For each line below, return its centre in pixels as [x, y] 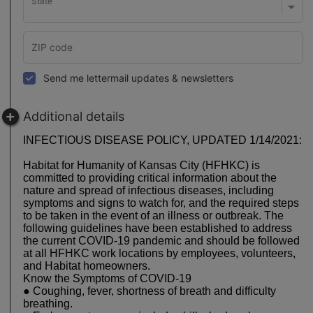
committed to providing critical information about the [150, 178]
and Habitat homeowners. [89, 266]
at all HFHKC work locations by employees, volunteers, [161, 254]
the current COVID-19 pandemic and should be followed [161, 241]
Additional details [74, 117]
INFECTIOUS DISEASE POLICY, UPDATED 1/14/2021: [162, 140]
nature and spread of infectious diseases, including [148, 191]
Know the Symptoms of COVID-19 [109, 279]
